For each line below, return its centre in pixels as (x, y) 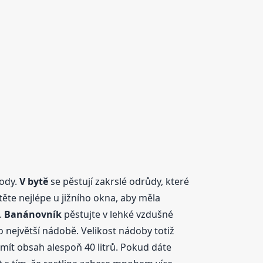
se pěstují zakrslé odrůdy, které (118, 181)
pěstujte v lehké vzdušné (117, 214)
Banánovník (33, 214)
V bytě (33, 181)
